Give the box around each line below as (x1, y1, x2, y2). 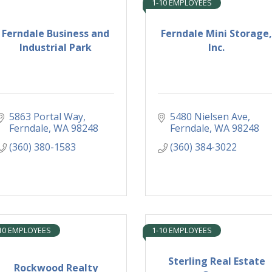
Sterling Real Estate (168, 254, 265, 268)
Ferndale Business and (2, 26, 109, 40)
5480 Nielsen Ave (170, 110, 248, 124)
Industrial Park (19, 40, 92, 54)
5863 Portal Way (9, 110, 83, 124)
